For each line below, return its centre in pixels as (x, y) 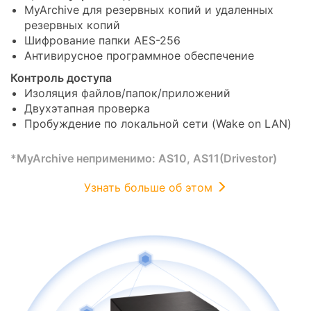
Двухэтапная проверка (87, 108)
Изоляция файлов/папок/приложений (127, 93)
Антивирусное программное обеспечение (139, 55)
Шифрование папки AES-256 (102, 40)
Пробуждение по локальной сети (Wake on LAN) (158, 123)
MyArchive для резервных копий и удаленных (149, 9)
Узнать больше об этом (150, 187)
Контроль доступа (61, 77)
